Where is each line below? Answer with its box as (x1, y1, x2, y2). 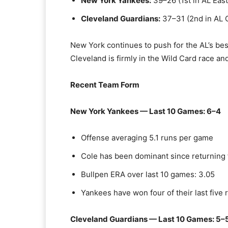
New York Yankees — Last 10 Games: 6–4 (70, 106, 221, 116)
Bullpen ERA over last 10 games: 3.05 (81, 169, 215, 179)
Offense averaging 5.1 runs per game (81, 133, 213, 142)
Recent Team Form (70, 80, 139, 90)
